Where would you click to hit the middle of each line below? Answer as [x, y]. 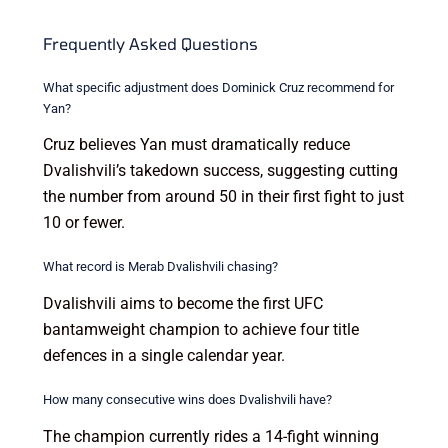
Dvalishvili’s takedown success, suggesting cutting [220, 171]
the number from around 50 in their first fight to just [223, 197]
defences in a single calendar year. [163, 356]
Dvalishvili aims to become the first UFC [182, 304]
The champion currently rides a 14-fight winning [210, 436]
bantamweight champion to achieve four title [200, 330]
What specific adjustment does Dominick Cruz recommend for [218, 87]
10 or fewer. [83, 223]
